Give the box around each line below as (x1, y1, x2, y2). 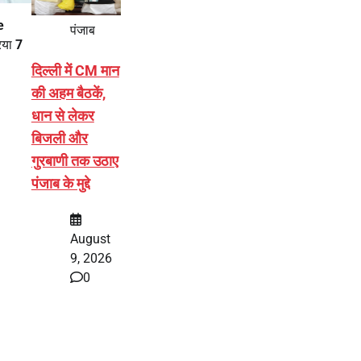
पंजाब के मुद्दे (31, 174, 90, 192)
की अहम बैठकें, (31, 84, 106, 102)
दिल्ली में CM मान (31, 61, 119, 79)
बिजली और (31, 129, 88, 147)
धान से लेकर (31, 106, 94, 124)
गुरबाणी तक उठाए (31, 151, 118, 169)
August (69, 230, 110, 247)
